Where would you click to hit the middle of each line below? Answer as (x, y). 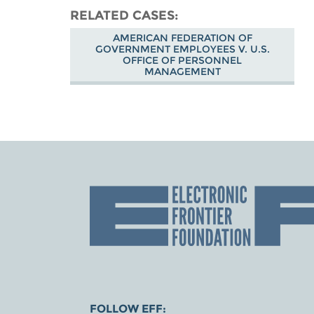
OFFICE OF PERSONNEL (183, 61)
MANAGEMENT (182, 72)
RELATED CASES (123, 15)
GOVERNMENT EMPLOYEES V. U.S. (182, 49)
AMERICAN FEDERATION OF (182, 38)
